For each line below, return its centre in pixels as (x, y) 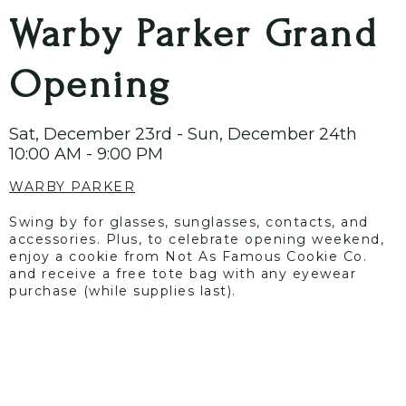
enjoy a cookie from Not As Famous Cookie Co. (188, 256)
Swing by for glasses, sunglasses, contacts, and (189, 222)
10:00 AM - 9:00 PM (86, 154)
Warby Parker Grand (193, 33)
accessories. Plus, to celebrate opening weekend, (197, 239)
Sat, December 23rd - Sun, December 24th (183, 134)
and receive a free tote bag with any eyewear (183, 273)
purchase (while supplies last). (123, 290)
